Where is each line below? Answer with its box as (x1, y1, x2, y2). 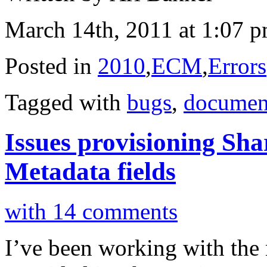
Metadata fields (5, 157, 176, 186)
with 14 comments (5, 198, 178, 225)
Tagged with (5, 89, 127, 116)
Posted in (5, 53, 98, 79)
